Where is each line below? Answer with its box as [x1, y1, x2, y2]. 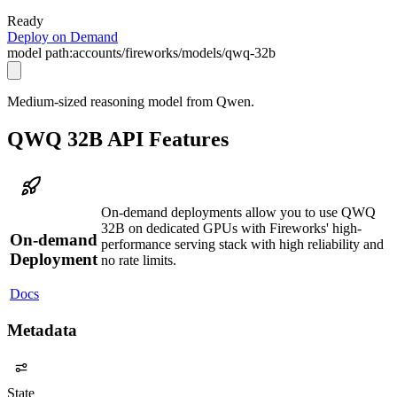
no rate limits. [101, 252, 176, 268]
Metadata [7, 321, 77, 340]
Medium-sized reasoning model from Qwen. [7, 93, 254, 109]
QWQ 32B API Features [7, 127, 229, 151]
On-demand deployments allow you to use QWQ [101, 204, 376, 220]
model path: [7, 44, 73, 60]
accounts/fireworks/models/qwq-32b [73, 44, 276, 60]
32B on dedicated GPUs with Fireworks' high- [101, 220, 362, 236]
